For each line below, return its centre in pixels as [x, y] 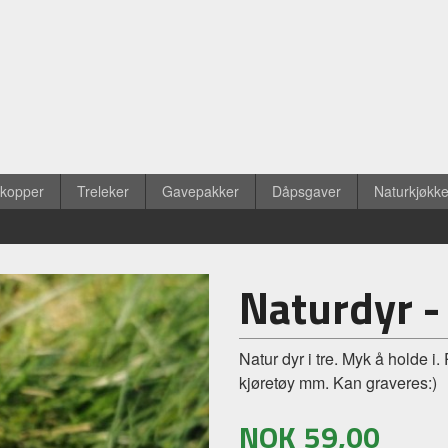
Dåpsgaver [306, 191]
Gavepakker [200, 191]
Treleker [103, 191]
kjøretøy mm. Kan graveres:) [338, 383]
